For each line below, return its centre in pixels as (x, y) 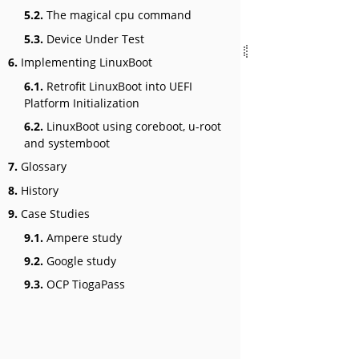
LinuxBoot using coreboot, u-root (132, 127)
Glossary (42, 167)
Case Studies (54, 214)
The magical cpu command (117, 15)
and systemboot (67, 143)
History (38, 190)
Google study (80, 260)
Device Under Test (94, 38)
